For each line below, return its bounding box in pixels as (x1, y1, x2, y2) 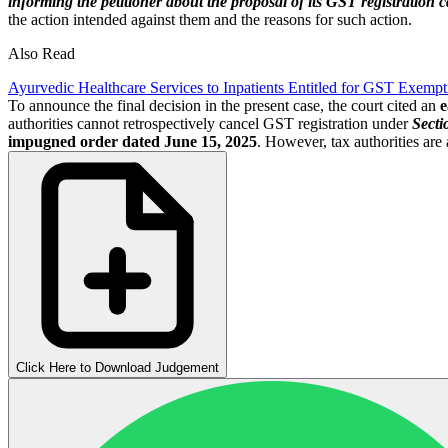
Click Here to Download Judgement (16, 359, 219, 375)
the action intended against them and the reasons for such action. (8, 10, 412, 28)
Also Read (8, 44, 75, 62)
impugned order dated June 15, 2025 (8, 132, 257, 150)
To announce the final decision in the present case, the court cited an (8, 96, 440, 114)
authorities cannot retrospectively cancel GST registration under (8, 114, 412, 132)
